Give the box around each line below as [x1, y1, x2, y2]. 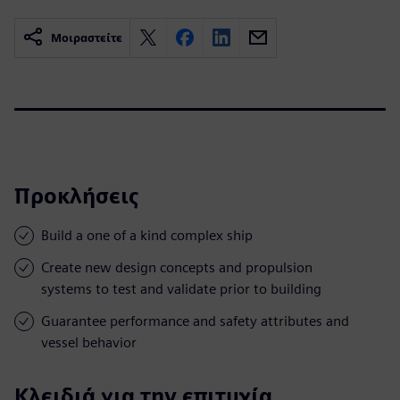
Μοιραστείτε [51, 30, 122, 45]
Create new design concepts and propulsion [41, 258, 312, 276]
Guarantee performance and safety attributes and [41, 312, 349, 329]
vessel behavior [41, 333, 137, 351]
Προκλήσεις [14, 182, 139, 209]
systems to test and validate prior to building [41, 279, 321, 297]
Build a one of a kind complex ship [41, 226, 253, 244]
